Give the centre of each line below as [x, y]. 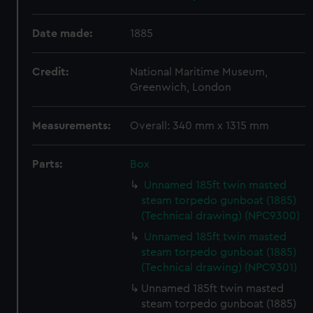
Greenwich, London [181, 87]
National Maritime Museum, [199, 72]
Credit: [51, 72]
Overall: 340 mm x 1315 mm [200, 126]
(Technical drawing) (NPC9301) [219, 268]
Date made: [63, 34]
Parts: [48, 164]
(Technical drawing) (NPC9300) [221, 216]
